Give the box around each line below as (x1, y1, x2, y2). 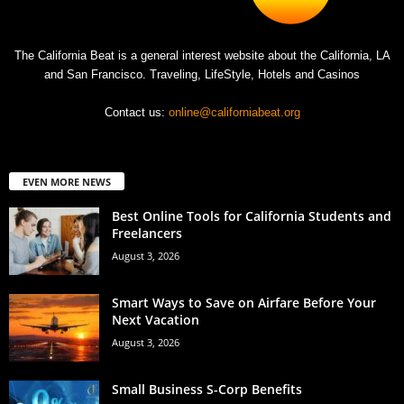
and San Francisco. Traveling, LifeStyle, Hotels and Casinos (44, 68, 360, 82)
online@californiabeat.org (168, 106, 300, 120)
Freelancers (112, 225, 182, 243)
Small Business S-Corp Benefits (112, 381, 306, 399)
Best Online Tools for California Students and (112, 207, 391, 225)
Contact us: (104, 106, 169, 120)
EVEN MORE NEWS (23, 175, 111, 189)
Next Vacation (112, 311, 199, 329)
